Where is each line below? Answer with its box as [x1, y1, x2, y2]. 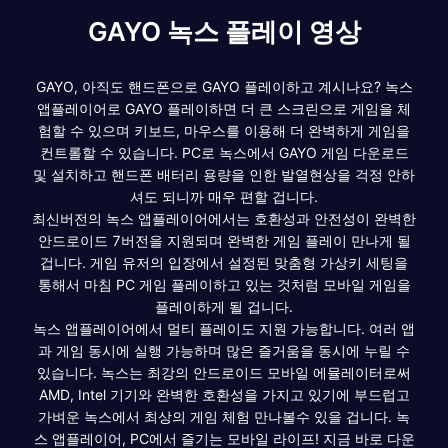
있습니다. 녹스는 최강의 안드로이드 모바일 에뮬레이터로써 [37, 363, 411, 381]
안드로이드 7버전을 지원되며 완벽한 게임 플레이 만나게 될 [37, 231, 411, 249]
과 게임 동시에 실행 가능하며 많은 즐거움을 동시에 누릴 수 [38, 341, 410, 359]
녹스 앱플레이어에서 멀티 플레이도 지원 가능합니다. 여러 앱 [33, 319, 415, 337]
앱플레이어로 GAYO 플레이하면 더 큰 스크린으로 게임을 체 [37, 99, 411, 117]
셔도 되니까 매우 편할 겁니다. [130, 187, 318, 205]
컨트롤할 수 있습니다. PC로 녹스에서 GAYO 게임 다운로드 [39, 143, 409, 161]
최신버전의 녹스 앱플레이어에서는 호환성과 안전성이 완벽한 [32, 209, 416, 227]
